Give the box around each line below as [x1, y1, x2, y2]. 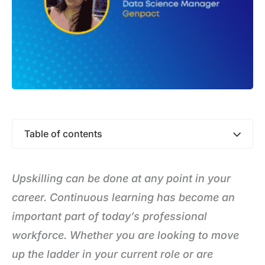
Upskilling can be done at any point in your [12, 172, 231, 185]
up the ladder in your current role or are [12, 248, 213, 260]
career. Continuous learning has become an [12, 191, 235, 203]
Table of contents [24, 128, 102, 140]
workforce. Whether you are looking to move [12, 229, 239, 241]
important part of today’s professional [12, 210, 207, 222]
